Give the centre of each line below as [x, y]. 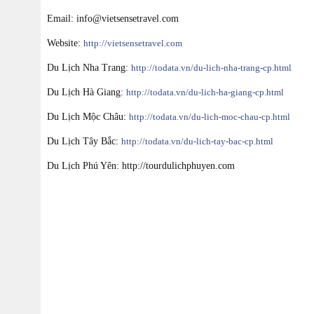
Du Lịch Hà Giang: [87, 92]
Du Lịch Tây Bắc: [84, 141]
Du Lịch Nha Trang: [89, 68]
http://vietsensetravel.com [133, 43]
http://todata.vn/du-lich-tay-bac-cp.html [197, 141]
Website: [65, 43]
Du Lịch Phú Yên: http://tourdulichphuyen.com [141, 166]
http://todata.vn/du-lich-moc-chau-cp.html [210, 117]
